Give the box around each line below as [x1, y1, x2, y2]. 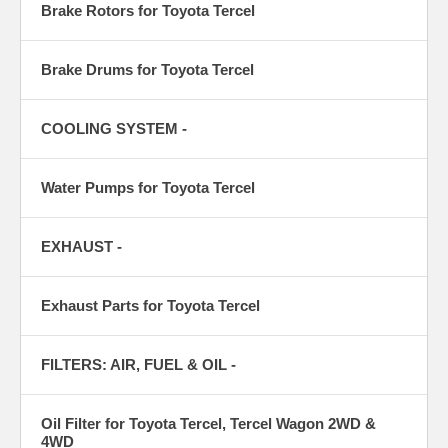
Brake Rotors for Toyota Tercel [41, 2, 255, 20]
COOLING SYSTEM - [41, 120, 187, 138]
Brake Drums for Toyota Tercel [41, 61, 254, 79]
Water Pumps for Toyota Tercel [41, 179, 255, 197]
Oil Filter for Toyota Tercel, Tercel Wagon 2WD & [41, 415, 376, 433]
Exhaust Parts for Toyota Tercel [41, 297, 260, 315]
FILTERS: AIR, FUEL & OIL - [41, 356, 236, 374]
